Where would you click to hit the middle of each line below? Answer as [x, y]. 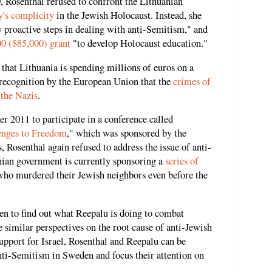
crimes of [192, 81]
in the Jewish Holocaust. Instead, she [128, 15]
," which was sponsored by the [127, 133]
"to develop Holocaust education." [139, 43]
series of [182, 161]
